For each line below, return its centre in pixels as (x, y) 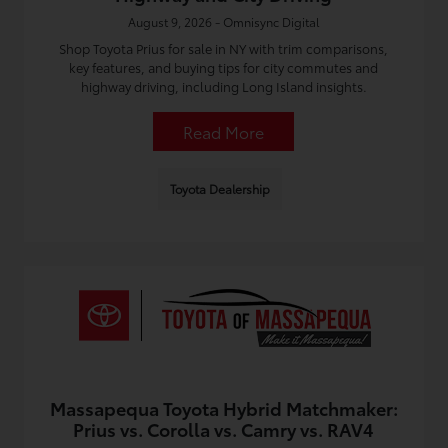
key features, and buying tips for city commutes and (224, 67)
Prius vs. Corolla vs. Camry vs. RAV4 (224, 429)
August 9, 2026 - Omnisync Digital (224, 21)
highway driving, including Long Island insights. (223, 86)
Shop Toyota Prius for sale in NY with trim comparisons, (224, 48)
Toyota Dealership (219, 188)
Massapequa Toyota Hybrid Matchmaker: (223, 408)
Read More (224, 131)
